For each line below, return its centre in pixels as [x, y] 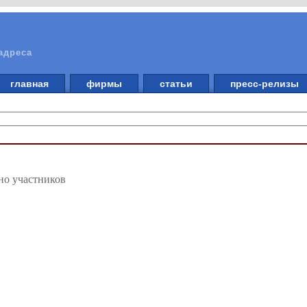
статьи [176, 84]
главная [29, 84]
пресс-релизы [265, 84]
